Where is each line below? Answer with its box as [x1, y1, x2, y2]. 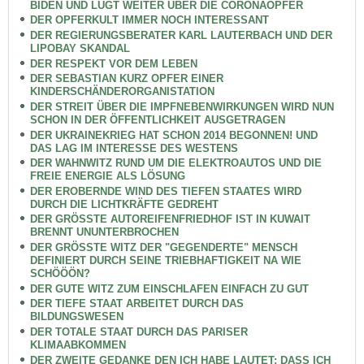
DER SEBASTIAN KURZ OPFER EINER [29, 72, 223, 85]
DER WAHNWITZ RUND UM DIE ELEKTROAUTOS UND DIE [29, 157, 322, 170]
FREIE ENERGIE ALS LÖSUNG [29, 170, 185, 183]
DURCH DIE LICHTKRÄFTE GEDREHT [29, 197, 219, 210]
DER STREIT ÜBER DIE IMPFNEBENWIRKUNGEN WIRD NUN [29, 100, 334, 113]
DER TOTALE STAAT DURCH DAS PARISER [29, 326, 248, 339]
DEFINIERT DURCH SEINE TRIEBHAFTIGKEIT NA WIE [29, 254, 301, 267]
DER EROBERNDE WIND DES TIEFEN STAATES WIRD [29, 184, 301, 197]
